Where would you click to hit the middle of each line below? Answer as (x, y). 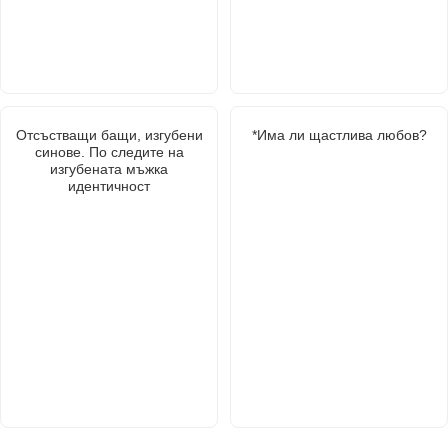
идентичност (109, 185)
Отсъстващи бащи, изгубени (109, 134)
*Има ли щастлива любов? (339, 134)
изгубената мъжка (109, 168)
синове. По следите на (109, 151)
